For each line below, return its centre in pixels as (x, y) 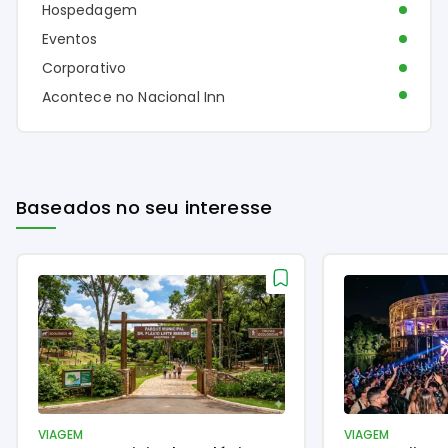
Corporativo (84, 67)
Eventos (69, 38)
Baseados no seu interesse (144, 208)
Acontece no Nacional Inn (133, 96)
